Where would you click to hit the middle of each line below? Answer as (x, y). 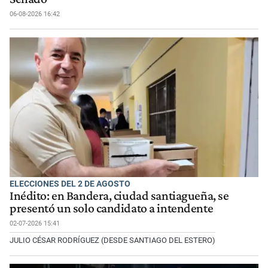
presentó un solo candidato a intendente (112, 208)
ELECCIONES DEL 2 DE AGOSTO (70, 183)
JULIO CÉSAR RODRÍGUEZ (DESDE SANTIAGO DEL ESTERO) (112, 240)
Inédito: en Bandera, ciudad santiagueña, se (119, 195)
